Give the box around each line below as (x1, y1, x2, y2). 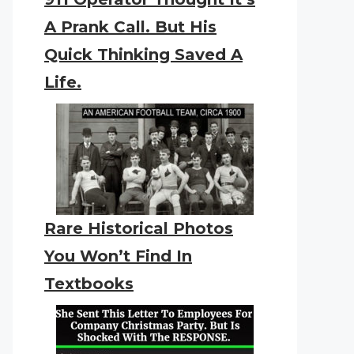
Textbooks (44, 274, 134, 293)
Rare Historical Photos (44, 219, 233, 238)
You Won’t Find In (44, 247, 192, 265)
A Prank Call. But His (44, 17, 217, 36)
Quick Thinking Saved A (44, 45, 243, 64)
